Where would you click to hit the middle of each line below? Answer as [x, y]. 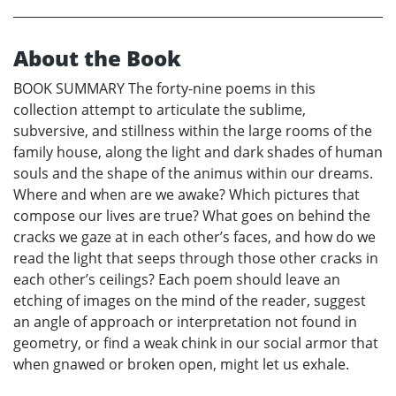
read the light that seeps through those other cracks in [196, 259]
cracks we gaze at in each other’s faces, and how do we [194, 237]
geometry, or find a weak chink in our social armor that [196, 343]
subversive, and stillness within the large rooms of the [193, 131]
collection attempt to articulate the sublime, [160, 110]
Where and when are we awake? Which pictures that [187, 195]
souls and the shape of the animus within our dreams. [193, 174]
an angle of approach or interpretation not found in [185, 322]
